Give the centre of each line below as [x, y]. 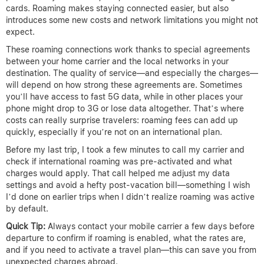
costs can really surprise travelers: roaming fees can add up [122, 121]
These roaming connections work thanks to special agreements [128, 50]
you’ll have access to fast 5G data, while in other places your [124, 97]
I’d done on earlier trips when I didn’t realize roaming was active [130, 197]
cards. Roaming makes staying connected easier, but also [117, 9]
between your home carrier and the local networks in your [117, 62]
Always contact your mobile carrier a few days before [150, 227]
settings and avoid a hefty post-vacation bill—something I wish [128, 185]
